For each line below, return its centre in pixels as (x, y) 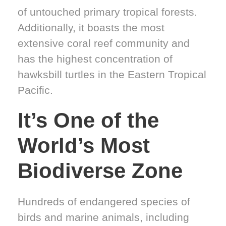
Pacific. (35, 90)
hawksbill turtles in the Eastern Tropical (112, 74)
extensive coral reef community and (104, 43)
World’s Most (84, 145)
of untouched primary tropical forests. (107, 12)
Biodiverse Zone (100, 171)
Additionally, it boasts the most (91, 27)
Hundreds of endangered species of (104, 201)
